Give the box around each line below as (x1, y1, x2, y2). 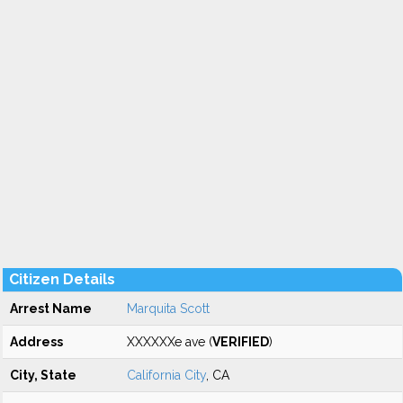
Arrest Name (10, 301, 92, 316)
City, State (10, 368, 76, 382)
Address (10, 335, 63, 349)
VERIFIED (212, 335, 269, 349)
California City (127, 368, 206, 382)
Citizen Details (9, 271, 115, 288)
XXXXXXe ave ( (127, 335, 212, 349)
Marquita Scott (127, 301, 210, 316)
